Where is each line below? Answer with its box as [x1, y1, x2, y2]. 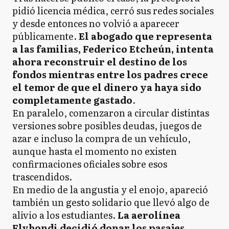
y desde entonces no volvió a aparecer [12, 16, 179, 30]
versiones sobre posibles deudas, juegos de [12, 119, 202, 132]
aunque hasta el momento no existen [12, 144, 177, 158]
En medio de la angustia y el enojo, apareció [12, 182, 208, 196]
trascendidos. [12, 170, 72, 184]
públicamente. [12, 29, 79, 43]
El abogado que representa [79, 29, 212, 43]
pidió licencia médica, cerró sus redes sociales [12, 4, 214, 17]
